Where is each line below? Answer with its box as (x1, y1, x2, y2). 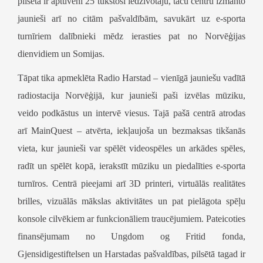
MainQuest (31, 125, 73, 136)
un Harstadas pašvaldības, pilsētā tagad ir (90, 248, 245, 259)
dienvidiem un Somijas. (18, 48, 104, 59)
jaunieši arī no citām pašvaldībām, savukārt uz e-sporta (18, 13, 245, 23)
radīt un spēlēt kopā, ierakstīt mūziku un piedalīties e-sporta (18, 160, 245, 171)
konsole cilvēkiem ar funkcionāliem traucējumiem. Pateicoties (18, 213, 245, 224)
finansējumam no (18, 231, 112, 241)
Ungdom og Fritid (111, 231, 206, 241)
